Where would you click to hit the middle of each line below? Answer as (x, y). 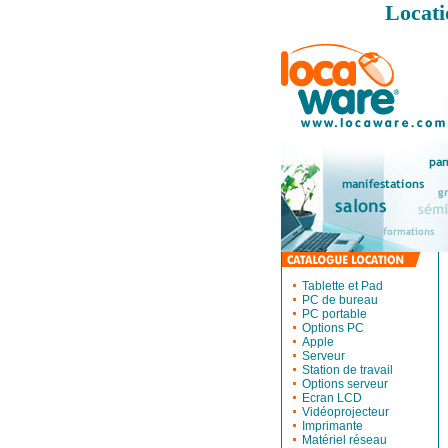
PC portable (334, 314)
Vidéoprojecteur (345, 412)
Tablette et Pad (342, 286)
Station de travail (347, 370)
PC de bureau (339, 300)
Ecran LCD (331, 398)
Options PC (332, 328)
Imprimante (332, 426)
